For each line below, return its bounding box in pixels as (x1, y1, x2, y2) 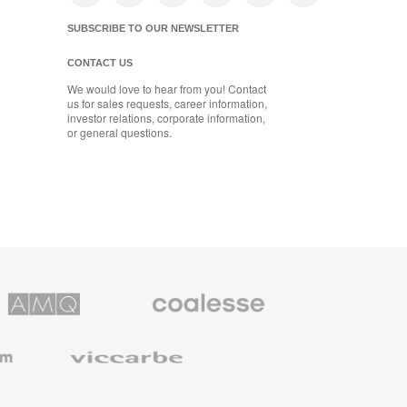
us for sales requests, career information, (67, 94, 267, 111)
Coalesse (124, 283, 172, 299)
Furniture (124, 326, 169, 342)
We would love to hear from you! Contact (67, 80, 266, 96)
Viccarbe (42, 335, 86, 352)
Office (124, 312, 153, 328)
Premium (124, 297, 169, 313)
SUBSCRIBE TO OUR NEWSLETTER (67, 22, 239, 34)
